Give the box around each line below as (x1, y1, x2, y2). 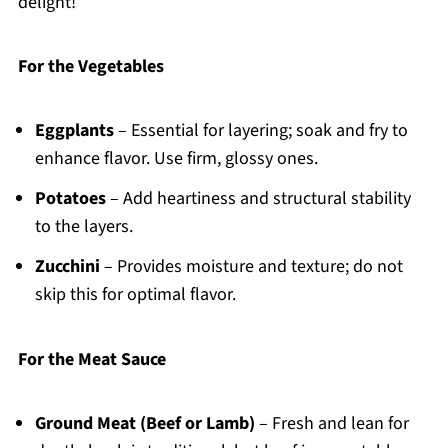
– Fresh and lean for (254, 411, 409, 437)
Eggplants (34, 118, 114, 144)
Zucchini (34, 254, 100, 280)
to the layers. (34, 214, 133, 240)
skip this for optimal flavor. (34, 282, 236, 308)
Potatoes (34, 186, 106, 212)
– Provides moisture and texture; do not (99, 254, 403, 280)
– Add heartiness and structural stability (105, 186, 411, 212)
